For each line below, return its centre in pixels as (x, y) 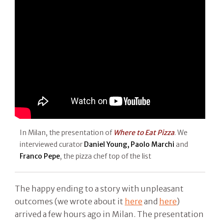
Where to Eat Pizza (144, 133)
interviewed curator (52, 145)
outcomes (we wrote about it (70, 202)
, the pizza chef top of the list (106, 156)
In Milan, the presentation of (67, 133)
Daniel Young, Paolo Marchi (129, 145)
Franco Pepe (40, 156)
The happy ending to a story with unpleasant (99, 189)
